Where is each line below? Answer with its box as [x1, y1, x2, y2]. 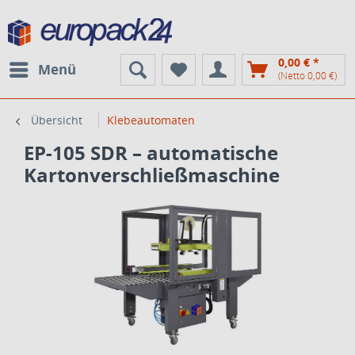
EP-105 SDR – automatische [24, 139, 278, 166]
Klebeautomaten [107, 113, 195, 128]
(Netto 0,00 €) [278, 70, 337, 82]
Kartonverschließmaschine [24, 162, 280, 188]
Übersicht [31, 113, 82, 128]
